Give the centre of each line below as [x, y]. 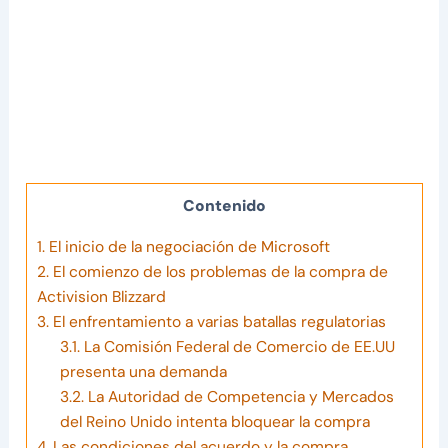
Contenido [224, 206]
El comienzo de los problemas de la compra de [218, 271]
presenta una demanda [143, 371]
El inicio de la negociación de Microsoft [187, 246]
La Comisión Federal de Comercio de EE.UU [237, 346]
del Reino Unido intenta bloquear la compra [214, 421]
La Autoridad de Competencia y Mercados [238, 396]
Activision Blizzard [101, 296]
